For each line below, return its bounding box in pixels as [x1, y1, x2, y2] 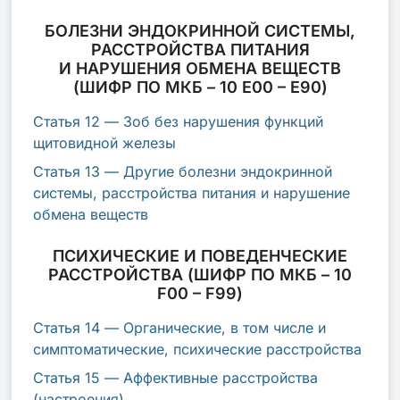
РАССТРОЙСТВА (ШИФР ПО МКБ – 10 [48, 264, 352, 284]
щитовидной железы [33, 133, 176, 152]
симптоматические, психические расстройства [33, 339, 362, 358]
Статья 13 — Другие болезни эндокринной [33, 162, 332, 180]
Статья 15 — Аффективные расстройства [33, 368, 318, 387]
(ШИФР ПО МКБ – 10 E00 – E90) [72, 77, 328, 96]
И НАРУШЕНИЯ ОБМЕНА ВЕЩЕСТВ [59, 58, 341, 78]
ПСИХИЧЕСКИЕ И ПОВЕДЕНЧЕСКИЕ [53, 246, 347, 265]
